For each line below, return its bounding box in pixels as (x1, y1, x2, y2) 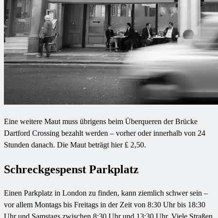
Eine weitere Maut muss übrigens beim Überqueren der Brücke (4, 117, 198, 126)
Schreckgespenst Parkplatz (4, 163, 139, 176)
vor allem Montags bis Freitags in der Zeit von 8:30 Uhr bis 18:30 (4, 200, 205, 209)
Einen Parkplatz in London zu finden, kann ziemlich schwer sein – (4, 189, 208, 198)
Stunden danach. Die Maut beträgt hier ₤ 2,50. (4, 140, 146, 149)
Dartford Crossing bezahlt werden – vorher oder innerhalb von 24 (4, 128, 205, 137)
